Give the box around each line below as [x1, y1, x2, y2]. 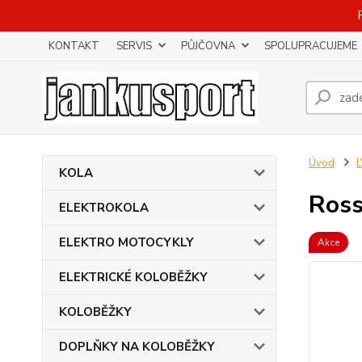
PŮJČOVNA [181, 39, 235, 53]
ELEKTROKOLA [59, 200, 149, 216]
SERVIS [116, 39, 152, 53]
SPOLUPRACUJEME [264, 39, 357, 53]
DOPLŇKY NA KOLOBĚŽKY [59, 339, 215, 355]
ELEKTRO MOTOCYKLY [59, 234, 194, 250]
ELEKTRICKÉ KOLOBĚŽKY [59, 269, 208, 285]
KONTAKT [48, 39, 99, 53]
